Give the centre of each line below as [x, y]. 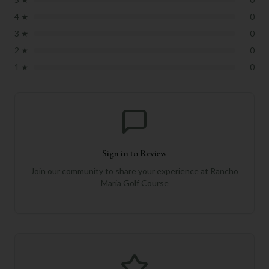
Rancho [224, 171]
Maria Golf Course [134, 183]
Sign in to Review [134, 153]
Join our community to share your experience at [120, 171]
